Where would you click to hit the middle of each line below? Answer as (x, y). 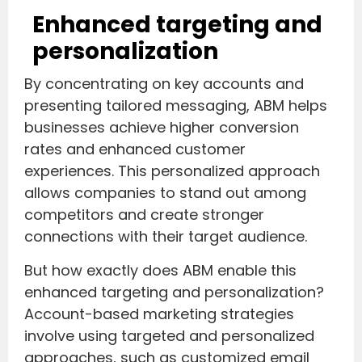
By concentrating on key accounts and (164, 84)
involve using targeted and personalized (169, 335)
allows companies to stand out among (165, 193)
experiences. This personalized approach (172, 171)
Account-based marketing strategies (159, 314)
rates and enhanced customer (135, 149)
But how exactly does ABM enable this (160, 270)
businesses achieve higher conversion (162, 128)
